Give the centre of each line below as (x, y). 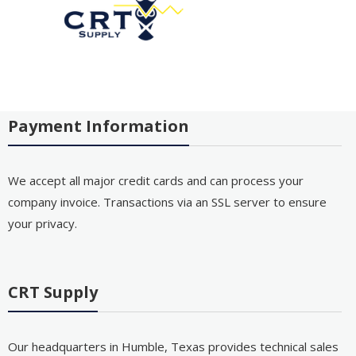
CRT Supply (52, 292)
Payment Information (98, 126)
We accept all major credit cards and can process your (155, 180)
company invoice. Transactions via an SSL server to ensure (167, 201)
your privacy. (42, 223)
